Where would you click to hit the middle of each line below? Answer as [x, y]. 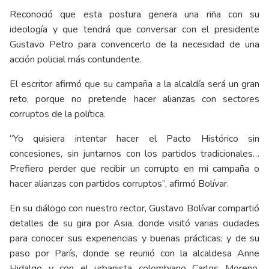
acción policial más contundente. [76, 60]
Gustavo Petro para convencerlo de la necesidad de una [134, 45]
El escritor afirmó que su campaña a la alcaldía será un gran [134, 84]
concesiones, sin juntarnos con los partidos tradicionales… [134, 154]
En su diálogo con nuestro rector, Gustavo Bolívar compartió [134, 209]
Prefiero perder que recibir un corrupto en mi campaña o [134, 169]
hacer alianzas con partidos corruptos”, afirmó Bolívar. [119, 184]
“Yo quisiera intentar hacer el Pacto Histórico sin [134, 139]
